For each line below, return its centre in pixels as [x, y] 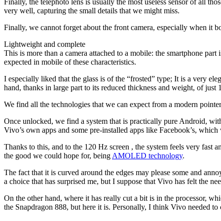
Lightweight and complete [45, 44]
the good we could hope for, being [58, 155]
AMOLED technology [147, 155]
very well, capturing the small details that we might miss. [92, 10]
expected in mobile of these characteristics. [70, 62]
